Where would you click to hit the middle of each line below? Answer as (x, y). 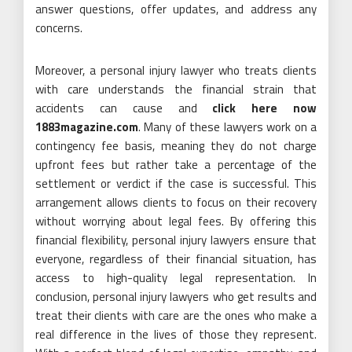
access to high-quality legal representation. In (176, 278)
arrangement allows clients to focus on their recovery (176, 203)
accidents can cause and (124, 108)
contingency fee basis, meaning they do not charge (176, 146)
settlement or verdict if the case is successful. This (176, 184)
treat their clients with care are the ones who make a (176, 316)
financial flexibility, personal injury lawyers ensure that (176, 240)
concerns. (59, 28)
